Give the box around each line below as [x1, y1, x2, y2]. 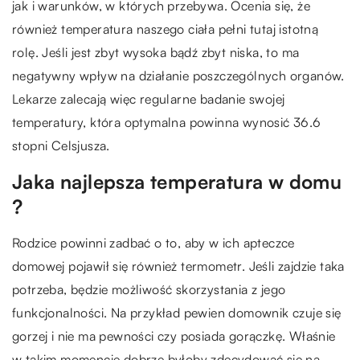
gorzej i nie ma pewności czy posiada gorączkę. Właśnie [12, 327, 336, 344]
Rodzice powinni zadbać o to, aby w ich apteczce [12, 234, 295, 251]
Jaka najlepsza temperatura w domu [12, 169, 342, 194]
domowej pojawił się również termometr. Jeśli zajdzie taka [12, 257, 345, 274]
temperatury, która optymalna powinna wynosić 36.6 [12, 113, 321, 130]
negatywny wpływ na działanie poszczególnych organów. [12, 67, 345, 84]
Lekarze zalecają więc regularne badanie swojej [12, 90, 285, 107]
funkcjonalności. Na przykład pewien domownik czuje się [12, 304, 342, 321]
